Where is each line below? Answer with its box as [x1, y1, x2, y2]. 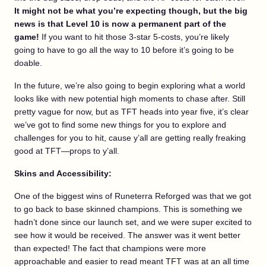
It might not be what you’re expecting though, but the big [14, 5, 248, 15]
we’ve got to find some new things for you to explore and [14, 119, 226, 129]
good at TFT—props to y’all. [14, 145, 119, 156]
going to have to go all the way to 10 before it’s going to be [14, 45, 234, 55]
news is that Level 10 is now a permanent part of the [14, 18, 226, 28]
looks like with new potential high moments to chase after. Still [14, 93, 245, 103]
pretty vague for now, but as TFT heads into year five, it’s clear [14, 106, 249, 116]
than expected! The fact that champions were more [14, 243, 206, 253]
